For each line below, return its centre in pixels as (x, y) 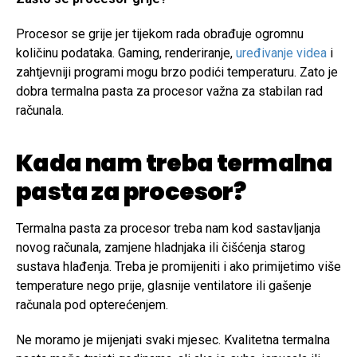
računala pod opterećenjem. (92, 305)
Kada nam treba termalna (175, 164)
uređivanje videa (281, 53)
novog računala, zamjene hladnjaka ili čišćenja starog (161, 248)
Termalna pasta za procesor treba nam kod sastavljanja (168, 229)
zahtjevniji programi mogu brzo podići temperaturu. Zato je (177, 73)
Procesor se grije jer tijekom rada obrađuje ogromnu (160, 34)
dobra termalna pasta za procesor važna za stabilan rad (169, 92)
